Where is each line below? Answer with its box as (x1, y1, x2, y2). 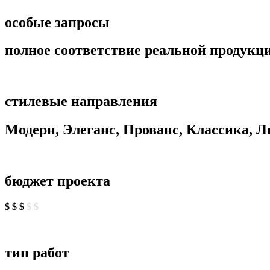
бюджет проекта (5, 172, 110, 189)
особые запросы (5, 14, 110, 30)
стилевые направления (5, 93, 157, 110)
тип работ (5, 244, 69, 260)
